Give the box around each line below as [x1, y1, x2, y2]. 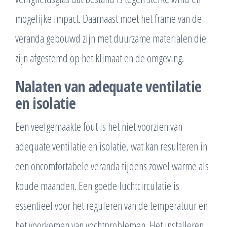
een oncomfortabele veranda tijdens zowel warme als [15, 158, 209, 174]
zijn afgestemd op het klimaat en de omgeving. [15, 50, 184, 66]
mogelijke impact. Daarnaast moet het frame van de [15, 11, 202, 26]
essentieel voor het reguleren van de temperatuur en [15, 198, 208, 213]
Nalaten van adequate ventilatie [15, 76, 202, 97]
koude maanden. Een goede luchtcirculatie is [15, 178, 179, 194]
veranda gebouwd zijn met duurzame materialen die [15, 30, 206, 46]
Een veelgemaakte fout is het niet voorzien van [15, 119, 182, 134]
